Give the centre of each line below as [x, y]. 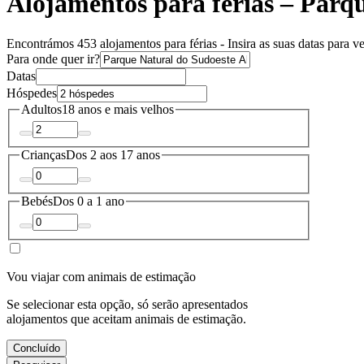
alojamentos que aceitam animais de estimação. [126, 318]
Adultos [41, 109]
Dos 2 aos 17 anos [113, 155]
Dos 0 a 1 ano [89, 201]
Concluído [37, 348]
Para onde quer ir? [53, 58]
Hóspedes [32, 93]
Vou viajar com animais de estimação [101, 276]
